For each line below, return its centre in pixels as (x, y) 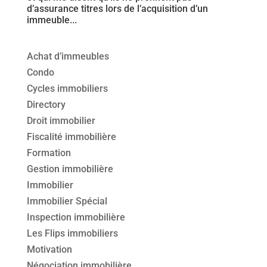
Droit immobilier (61, 121)
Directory (46, 105)
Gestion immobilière (70, 169)
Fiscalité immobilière (71, 137)
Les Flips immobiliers (72, 234)
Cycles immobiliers (67, 89)
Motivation (49, 250)
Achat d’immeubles (68, 57)
